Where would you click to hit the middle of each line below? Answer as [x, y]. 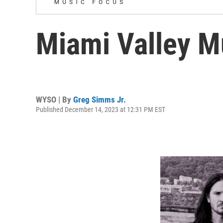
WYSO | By [55, 99]
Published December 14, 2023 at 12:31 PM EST [101, 109]
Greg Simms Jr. [100, 99]
